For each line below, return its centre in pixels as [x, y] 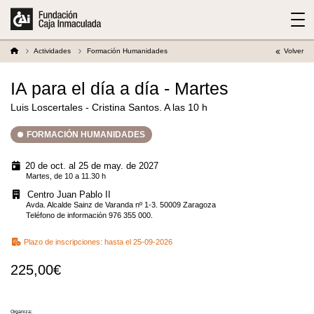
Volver [294, 51]
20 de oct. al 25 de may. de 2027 [91, 166]
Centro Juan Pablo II [69, 194]
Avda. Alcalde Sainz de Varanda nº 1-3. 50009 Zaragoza [121, 204]
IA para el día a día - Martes [120, 88]
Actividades [52, 51]
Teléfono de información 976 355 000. [91, 215]
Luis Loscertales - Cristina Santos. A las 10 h [109, 107]
